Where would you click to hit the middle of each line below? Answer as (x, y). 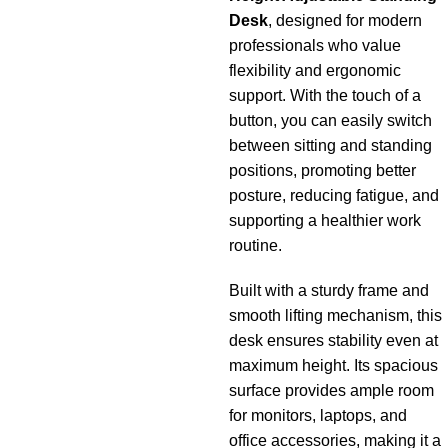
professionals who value (315, 45)
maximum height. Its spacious (333, 365)
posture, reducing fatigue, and (334, 195)
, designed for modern (345, 20)
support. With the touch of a (325, 95)
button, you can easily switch (330, 120)
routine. (255, 245)
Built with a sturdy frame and (329, 290)
